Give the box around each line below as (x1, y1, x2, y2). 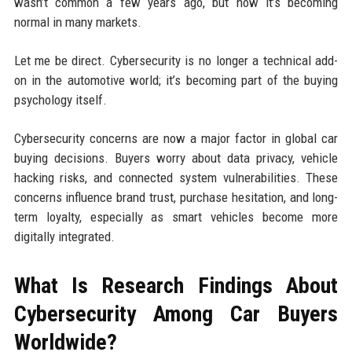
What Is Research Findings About (13, 273, 339, 299)
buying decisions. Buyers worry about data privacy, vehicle (13, 150, 339, 167)
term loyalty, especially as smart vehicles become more (13, 209, 339, 225)
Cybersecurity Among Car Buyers (13, 301, 339, 328)
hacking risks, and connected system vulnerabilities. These (13, 170, 339, 186)
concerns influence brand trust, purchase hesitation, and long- (13, 189, 339, 206)
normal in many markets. (13, 14, 141, 31)
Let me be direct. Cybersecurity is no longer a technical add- (13, 53, 339, 69)
